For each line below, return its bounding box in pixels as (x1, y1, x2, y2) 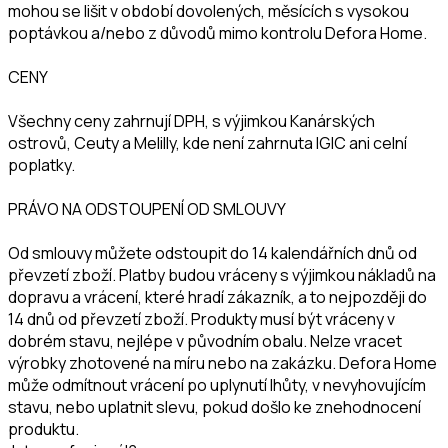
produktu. (8, 417, 79, 440)
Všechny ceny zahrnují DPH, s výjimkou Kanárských (8, 109, 375, 132)
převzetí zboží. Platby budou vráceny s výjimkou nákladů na (8, 263, 436, 286)
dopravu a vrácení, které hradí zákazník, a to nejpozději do (8, 285, 427, 308)
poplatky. (8, 153, 75, 176)
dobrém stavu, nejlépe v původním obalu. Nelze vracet (8, 329, 402, 352)
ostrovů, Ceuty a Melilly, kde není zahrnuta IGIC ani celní (8, 131, 407, 154)
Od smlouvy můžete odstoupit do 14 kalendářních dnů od (8, 241, 417, 264)
